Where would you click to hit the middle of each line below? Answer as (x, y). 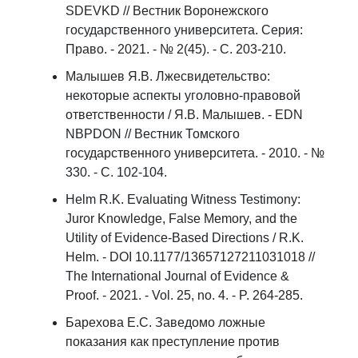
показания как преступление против (173, 342)
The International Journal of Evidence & (177, 276)
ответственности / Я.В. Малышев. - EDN (184, 115)
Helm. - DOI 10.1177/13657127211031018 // (190, 257)
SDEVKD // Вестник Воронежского (167, 11)
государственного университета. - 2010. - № (195, 153)
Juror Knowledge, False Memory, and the (181, 219)
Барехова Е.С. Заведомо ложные (165, 322)
